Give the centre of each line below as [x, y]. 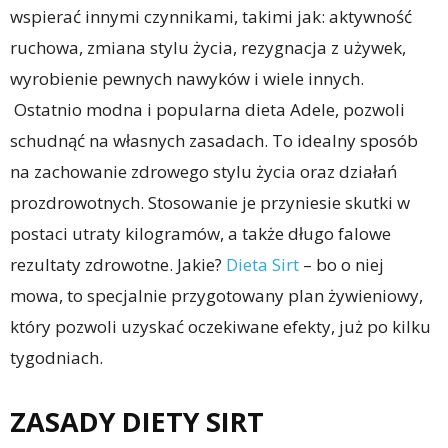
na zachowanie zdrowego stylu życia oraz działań [203, 172]
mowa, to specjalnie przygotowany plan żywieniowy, [216, 296]
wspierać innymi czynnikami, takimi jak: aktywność [211, 17]
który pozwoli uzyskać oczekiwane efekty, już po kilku [220, 327]
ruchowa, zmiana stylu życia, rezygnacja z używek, [208, 48]
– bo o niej [341, 265]
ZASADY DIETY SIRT [137, 422]
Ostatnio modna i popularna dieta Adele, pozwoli [207, 110]
